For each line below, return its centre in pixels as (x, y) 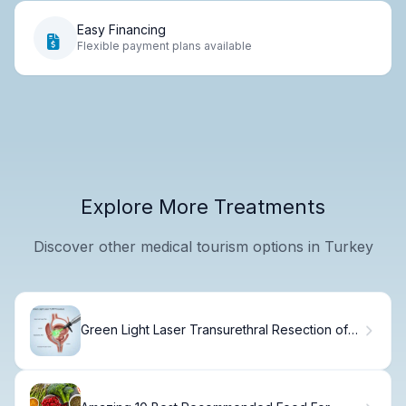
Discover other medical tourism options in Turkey (203, 246)
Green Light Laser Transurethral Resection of (214, 330)
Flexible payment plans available (164, 46)
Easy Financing (121, 30)
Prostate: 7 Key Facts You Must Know (191, 345)
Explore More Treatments (203, 206)
